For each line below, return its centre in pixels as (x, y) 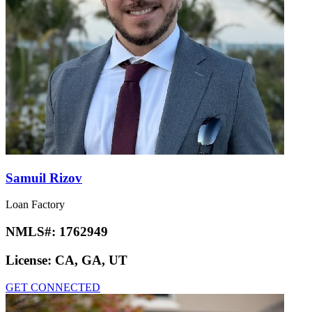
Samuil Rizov (44, 178)
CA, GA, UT (91, 260)
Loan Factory (35, 205)
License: (30, 260)
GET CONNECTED (53, 287)
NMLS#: (32, 232)
